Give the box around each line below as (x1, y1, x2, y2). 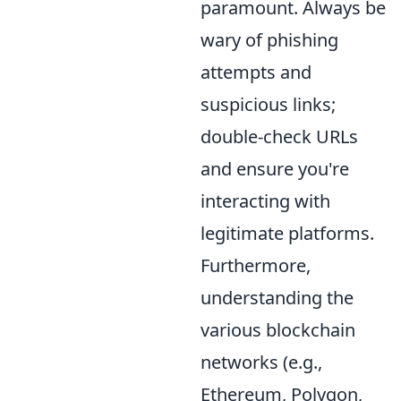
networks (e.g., (200, 349, 322, 374)
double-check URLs (200, 124, 358, 149)
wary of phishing (200, 27, 338, 52)
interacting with (200, 188, 330, 213)
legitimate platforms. (200, 220, 374, 245)
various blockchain (200, 317, 355, 342)
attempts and (200, 59, 311, 84)
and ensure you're (200, 156, 349, 181)
